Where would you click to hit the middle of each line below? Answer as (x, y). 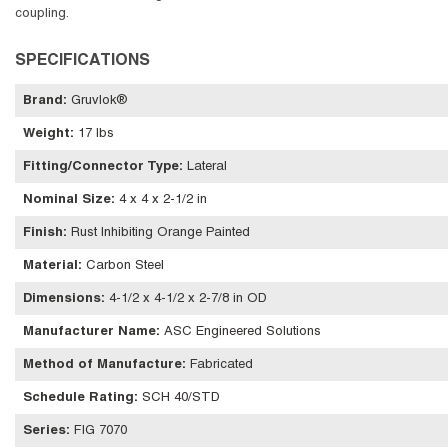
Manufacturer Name (89, 332)
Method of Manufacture (102, 365)
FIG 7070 (100, 431)
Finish (43, 233)
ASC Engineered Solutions (242, 332)
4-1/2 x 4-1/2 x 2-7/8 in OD (188, 299)
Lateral (207, 167)
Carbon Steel (125, 266)
